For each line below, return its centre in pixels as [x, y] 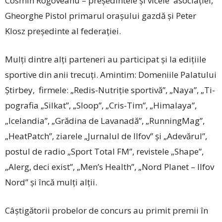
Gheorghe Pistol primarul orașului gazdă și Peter [101, 15]
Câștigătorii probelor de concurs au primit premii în [107, 210]
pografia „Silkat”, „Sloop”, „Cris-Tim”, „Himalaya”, [101, 105]
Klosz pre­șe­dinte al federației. [63, 31]
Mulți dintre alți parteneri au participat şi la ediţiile [106, 59]
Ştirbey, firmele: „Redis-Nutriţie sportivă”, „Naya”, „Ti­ [110, 90]
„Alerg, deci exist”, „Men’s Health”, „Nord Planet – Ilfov [110, 166]
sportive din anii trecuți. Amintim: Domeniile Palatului [111, 74]
